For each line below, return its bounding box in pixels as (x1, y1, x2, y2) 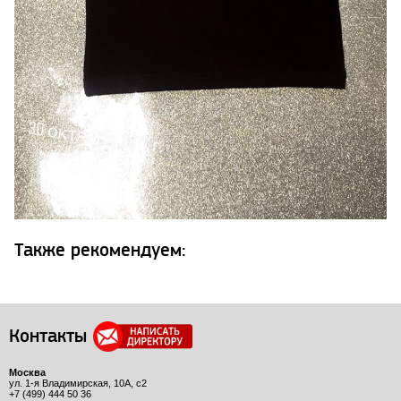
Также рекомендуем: (14, 239, 185, 263)
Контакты (9, 325, 87, 349)
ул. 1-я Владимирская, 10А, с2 (9, 378, 147, 389)
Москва (9, 367, 46, 379)
